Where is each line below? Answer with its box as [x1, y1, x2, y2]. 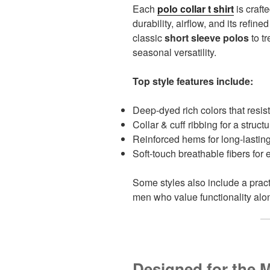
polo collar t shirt [157, 1, 234, 16]
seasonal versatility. [133, 45, 216, 59]
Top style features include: [133, 74, 253, 88]
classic [133, 30, 165, 45]
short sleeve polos [165, 30, 249, 45]
